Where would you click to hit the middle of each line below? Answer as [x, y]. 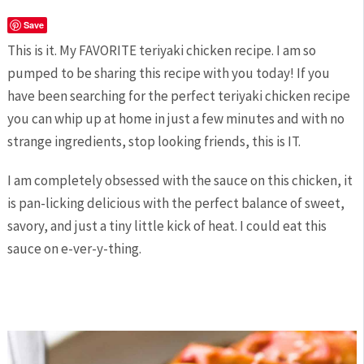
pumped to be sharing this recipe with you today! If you [168, 74]
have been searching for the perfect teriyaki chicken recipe [178, 96]
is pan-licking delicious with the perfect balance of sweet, [175, 204]
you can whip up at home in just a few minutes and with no [175, 119]
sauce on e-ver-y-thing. [74, 249]
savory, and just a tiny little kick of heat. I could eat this [167, 226]
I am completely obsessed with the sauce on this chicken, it [180, 181]
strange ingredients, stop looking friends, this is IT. [154, 142]
